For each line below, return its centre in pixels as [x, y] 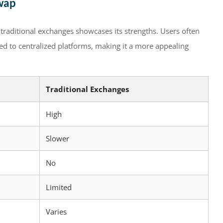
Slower [57, 138]
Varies [56, 211]
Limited [59, 187]
